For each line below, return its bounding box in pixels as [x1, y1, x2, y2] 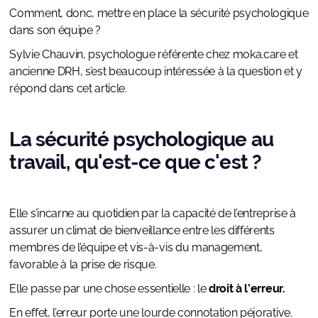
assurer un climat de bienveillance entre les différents [9, 224, 275, 238]
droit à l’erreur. [209, 282, 285, 296]
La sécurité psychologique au [9, 128, 273, 152]
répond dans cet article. [9, 82, 127, 96]
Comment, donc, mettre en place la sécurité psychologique [9, 6, 309, 21]
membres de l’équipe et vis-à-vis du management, [9, 241, 263, 255]
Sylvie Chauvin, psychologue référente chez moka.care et [9, 48, 298, 62]
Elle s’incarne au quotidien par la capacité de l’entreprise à [9, 207, 296, 221]
